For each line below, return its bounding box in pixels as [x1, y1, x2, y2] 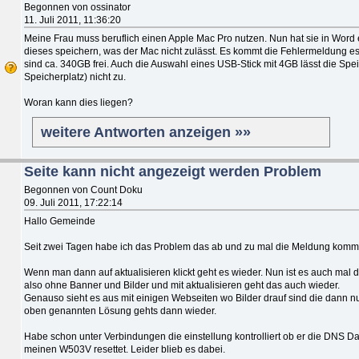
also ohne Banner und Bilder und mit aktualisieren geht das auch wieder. [24, 279, 340, 291]
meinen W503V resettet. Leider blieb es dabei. [24, 343, 225, 355]
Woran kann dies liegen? [24, 96, 133, 108]
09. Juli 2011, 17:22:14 [24, 196, 123, 208]
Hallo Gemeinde [24, 215, 95, 227]
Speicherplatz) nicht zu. [24, 71, 126, 83]
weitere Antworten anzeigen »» [41, 123, 251, 140]
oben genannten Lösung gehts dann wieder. [24, 305, 216, 317]
